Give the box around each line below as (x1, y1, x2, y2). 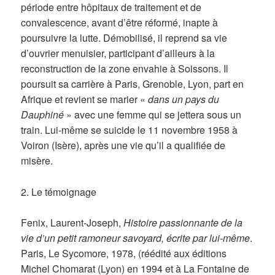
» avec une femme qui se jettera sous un (64, 107, 242, 122)
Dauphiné (21, 107, 64, 122)
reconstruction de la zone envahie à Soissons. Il (21, 61, 229, 76)
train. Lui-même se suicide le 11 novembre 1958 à (21, 123, 238, 137)
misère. (21, 153, 53, 168)
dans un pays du (148, 92, 220, 107)
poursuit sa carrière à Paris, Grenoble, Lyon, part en (21, 77, 244, 91)
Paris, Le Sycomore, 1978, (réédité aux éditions (21, 246, 227, 261)
